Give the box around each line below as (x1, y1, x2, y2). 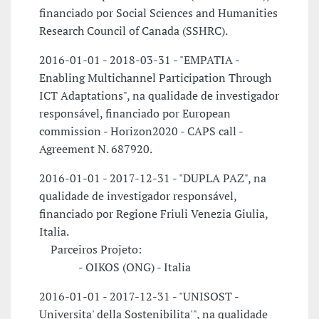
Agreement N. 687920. (39, 141, 152, 157)
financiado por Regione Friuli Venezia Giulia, (39, 206, 268, 222)
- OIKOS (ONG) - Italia (39, 259, 191, 276)
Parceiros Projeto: (39, 241, 142, 258)
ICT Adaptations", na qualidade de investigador (39, 88, 279, 104)
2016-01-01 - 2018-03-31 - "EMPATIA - (39, 52, 239, 68)
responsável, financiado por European (39, 105, 231, 122)
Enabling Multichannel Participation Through (39, 70, 271, 86)
